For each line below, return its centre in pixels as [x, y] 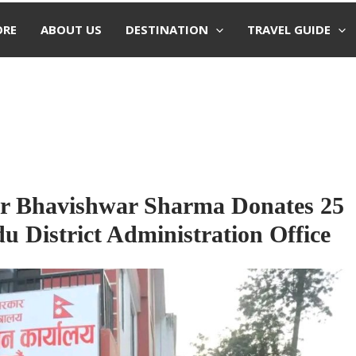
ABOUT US [71, 29]
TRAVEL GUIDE [288, 29]
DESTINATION [166, 29]
